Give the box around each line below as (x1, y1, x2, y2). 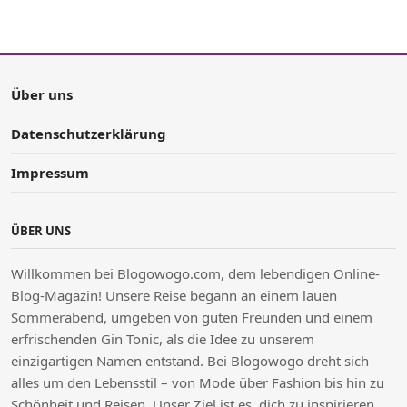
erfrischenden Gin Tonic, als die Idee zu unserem (11, 330, 314, 349)
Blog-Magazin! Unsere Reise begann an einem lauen (11, 286, 337, 305)
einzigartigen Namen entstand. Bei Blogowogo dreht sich (11, 352, 369, 371)
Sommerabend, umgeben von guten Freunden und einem (11, 308, 372, 327)
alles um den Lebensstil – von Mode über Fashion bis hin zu (11, 373, 384, 392)
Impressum (11, 164, 89, 183)
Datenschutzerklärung (11, 124, 166, 144)
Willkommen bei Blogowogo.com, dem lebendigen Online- (11, 264, 380, 283)
